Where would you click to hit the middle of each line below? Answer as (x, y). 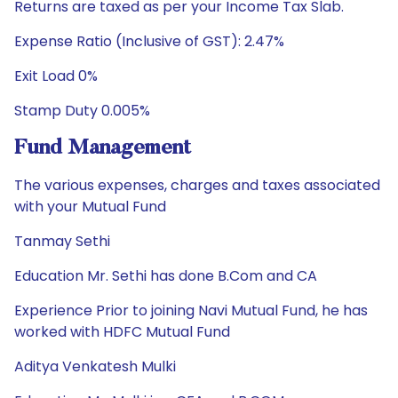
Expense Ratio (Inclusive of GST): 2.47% (149, 41)
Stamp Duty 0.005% (82, 111)
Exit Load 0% (56, 76)
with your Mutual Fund (90, 207)
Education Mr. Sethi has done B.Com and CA (166, 276)
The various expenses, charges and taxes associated (197, 185)
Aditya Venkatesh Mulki (95, 366)
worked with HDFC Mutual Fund (122, 332)
